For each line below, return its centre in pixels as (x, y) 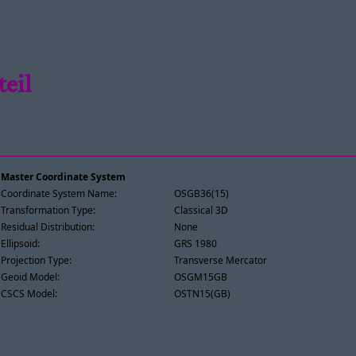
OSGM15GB (201, 277)
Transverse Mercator (221, 260)
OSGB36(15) (202, 193)
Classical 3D (201, 210)
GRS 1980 (196, 243)
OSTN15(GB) (203, 293)
